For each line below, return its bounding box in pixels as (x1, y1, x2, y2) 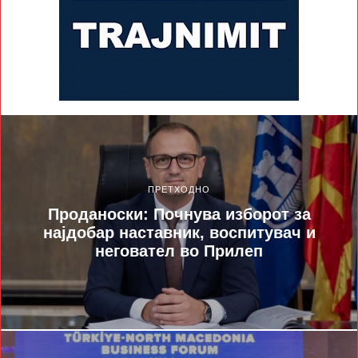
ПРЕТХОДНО (148, 185, 210, 195)
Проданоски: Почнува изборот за (47, 205, 311, 224)
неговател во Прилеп (95, 242, 263, 261)
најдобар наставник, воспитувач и (42, 224, 316, 242)
